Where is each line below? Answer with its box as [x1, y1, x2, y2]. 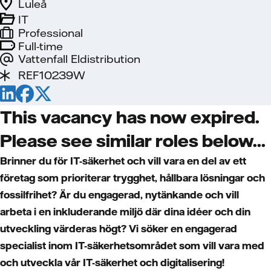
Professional [18, 26, 83, 40]
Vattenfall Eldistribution [18, 52, 140, 66]
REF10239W [18, 68, 85, 82]
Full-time [18, 39, 63, 53]
